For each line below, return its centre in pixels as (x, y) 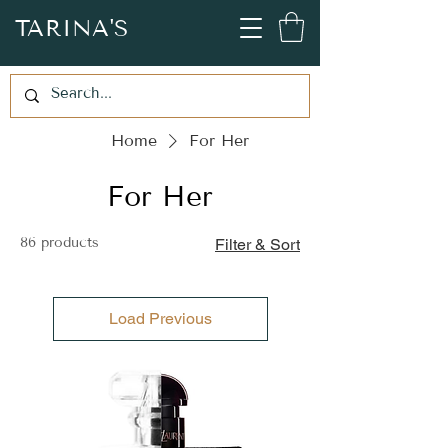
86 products (59, 242)
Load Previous (160, 318)
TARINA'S (72, 28)
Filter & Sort (257, 244)
